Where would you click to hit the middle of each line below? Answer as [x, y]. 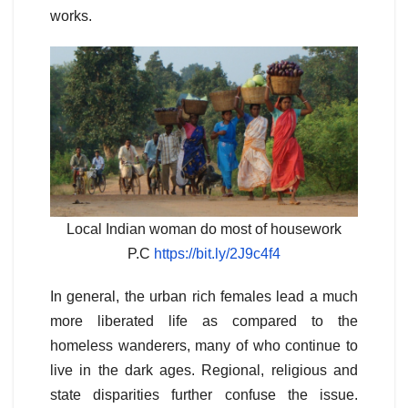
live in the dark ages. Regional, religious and [204, 371]
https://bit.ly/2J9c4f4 [217, 254]
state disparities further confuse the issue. [204, 395]
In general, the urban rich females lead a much [204, 297]
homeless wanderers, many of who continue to [204, 346]
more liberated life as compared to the [204, 321]
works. [71, 16]
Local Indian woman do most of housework [204, 229]
